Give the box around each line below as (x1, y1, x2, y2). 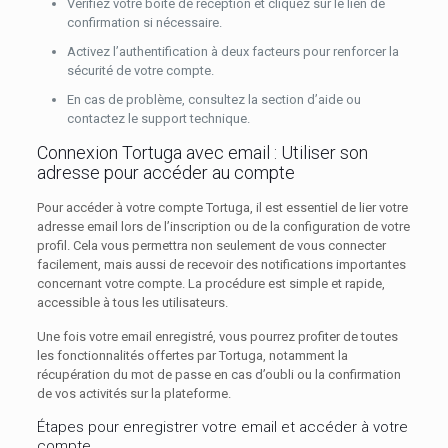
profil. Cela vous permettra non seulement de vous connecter (36, 238, 386, 253)
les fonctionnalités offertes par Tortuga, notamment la (36, 348, 348, 363)
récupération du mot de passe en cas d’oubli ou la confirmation (36, 367, 401, 382)
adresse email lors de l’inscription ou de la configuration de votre (36, 219, 410, 234)
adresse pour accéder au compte (36, 162, 295, 183)
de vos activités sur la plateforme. (36, 386, 231, 401)
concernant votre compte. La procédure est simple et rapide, (36, 276, 385, 291)
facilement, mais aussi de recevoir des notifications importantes (36, 257, 406, 272)
